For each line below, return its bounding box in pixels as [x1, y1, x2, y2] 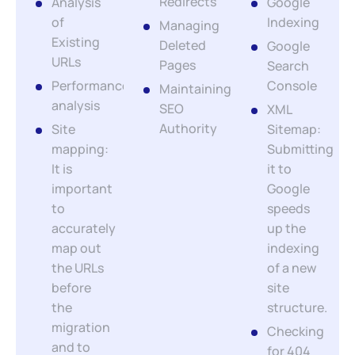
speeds [267, 200, 310, 217]
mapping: [52, 140, 109, 158]
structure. [267, 299, 327, 316]
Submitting [267, 140, 334, 158]
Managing [159, 17, 219, 34]
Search [267, 57, 309, 74]
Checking [267, 323, 324, 340]
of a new [267, 259, 316, 277]
